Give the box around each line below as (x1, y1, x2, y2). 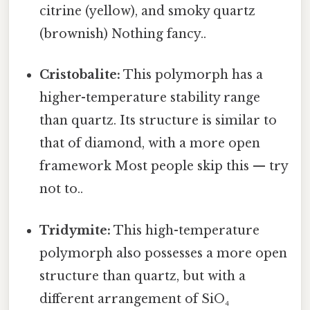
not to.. (39, 181, 84, 197)
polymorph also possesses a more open (39, 245, 288, 261)
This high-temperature (111, 222, 260, 238)
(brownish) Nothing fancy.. (39, 26, 207, 42)
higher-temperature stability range (39, 90, 261, 106)
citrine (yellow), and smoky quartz (39, 3, 256, 19)
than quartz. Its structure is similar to (39, 113, 277, 129)
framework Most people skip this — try (39, 158, 289, 174)
